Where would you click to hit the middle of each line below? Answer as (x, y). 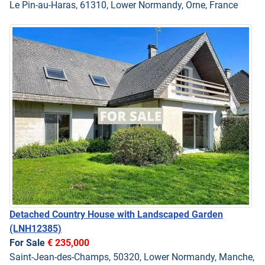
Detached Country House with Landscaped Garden (116, 214)
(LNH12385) (35, 228)
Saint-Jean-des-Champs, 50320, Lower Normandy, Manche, (132, 257)
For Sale (28, 243)
